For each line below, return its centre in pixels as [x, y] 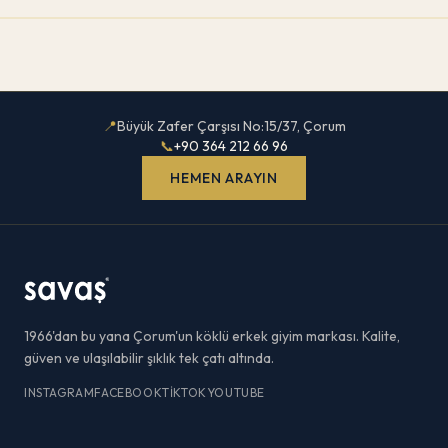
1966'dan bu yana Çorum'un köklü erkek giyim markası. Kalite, [212, 336]
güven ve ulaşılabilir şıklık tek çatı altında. [149, 358]
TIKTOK [184, 393]
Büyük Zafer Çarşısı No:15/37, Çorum [231, 126]
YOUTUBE [236, 393]
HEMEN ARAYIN [224, 178]
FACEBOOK [128, 393]
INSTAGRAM [59, 393]
